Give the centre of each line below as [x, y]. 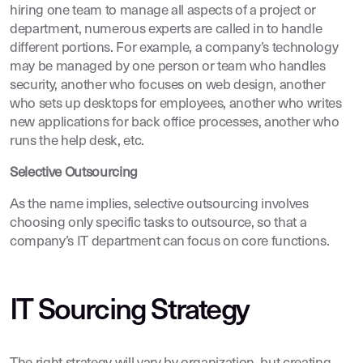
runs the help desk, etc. [77, 141]
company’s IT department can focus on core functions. [170, 242]
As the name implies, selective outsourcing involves [159, 205]
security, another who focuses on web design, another [168, 85]
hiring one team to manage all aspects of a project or [163, 11]
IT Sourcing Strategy [129, 312]
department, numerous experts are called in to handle [166, 30]
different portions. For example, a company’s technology [174, 48]
